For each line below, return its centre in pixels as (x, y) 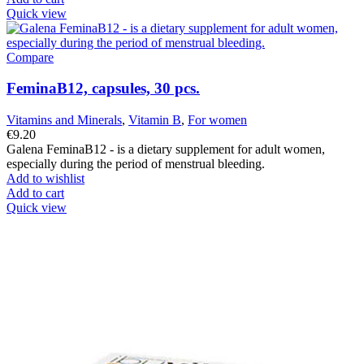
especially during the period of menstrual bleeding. (136, 163)
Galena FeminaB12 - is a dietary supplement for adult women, (166, 149)
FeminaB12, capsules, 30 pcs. (103, 89)
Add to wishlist (45, 178)
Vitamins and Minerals (64, 119)
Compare (30, 57)
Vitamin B (155, 119)
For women (217, 119)
